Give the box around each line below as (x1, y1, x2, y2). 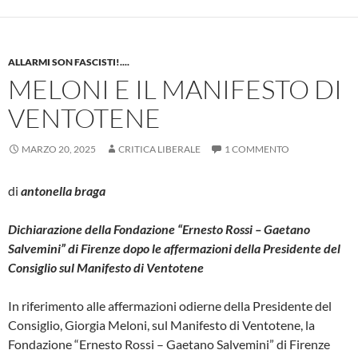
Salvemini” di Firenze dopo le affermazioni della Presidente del (8, 240, 340, 256)
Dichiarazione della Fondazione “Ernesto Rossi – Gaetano (8, 221, 310, 237)
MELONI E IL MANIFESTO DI (8, 72, 342, 105)
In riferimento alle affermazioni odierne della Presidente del (8, 297, 332, 313)
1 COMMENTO (225, 142, 289, 155)
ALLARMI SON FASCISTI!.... (8, 55, 129, 68)
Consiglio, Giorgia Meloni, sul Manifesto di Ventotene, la (8, 316, 315, 332)
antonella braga (21, 182, 105, 198)
